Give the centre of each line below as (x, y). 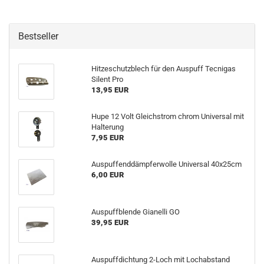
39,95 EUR (110, 222)
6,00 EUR (107, 175)
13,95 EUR (110, 90)
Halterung (107, 127)
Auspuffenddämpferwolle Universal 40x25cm (166, 164)
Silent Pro (107, 79)
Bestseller (38, 36)
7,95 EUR (107, 138)
